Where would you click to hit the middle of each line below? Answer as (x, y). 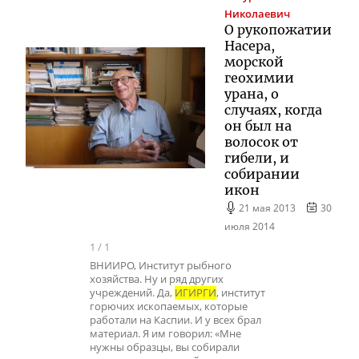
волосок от (261, 141)
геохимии (259, 77)
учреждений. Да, (132, 293)
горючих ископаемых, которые (169, 307)
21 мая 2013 (268, 207)
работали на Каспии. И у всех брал (175, 321)
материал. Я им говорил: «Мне (165, 334)
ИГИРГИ (196, 293)
